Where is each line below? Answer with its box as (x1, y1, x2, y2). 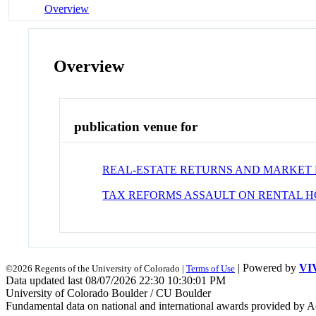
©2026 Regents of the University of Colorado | (6, 262, 186, 274)
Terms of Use (186, 262, 235, 274)
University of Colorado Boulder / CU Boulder (6, 286, 211, 299)
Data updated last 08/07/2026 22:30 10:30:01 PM (6, 274, 226, 286)
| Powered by (235, 261, 299, 274)
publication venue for (74, 119, 198, 135)
